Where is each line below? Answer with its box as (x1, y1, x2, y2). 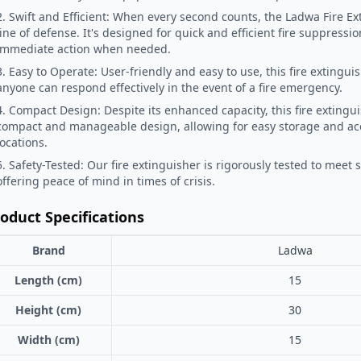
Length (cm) (15, 272, 83, 288)
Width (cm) (17, 331, 80, 347)
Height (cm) (15, 301, 82, 317)
